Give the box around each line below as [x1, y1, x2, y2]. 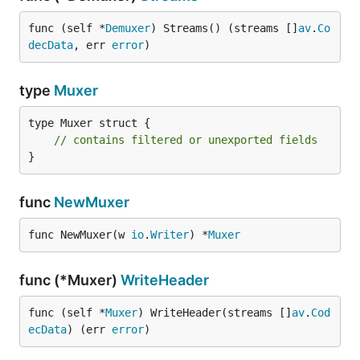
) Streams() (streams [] [150, 22, 298, 35]
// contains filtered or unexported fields [54, 133, 317, 146]
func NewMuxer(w [28, 228, 131, 241]
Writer [150, 228, 189, 241]
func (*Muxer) [19, 272, 121, 288]
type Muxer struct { [28, 117, 150, 129]
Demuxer [105, 22, 150, 35]
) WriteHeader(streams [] [137, 306, 292, 319]
